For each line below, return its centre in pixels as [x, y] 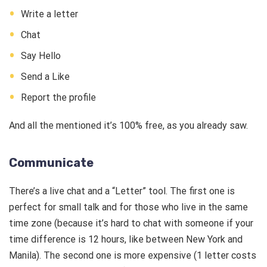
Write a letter [51, 14]
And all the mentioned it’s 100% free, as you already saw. [130, 126]
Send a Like [46, 77]
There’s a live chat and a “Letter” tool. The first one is [122, 191]
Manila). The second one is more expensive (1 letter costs [133, 256]
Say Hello [42, 56]
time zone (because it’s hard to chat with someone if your [131, 223]
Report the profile [58, 98]
